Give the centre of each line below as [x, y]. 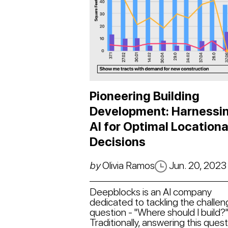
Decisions [118, 141]
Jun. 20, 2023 [197, 165]
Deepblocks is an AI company [151, 192]
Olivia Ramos [128, 165]
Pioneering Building [145, 96]
